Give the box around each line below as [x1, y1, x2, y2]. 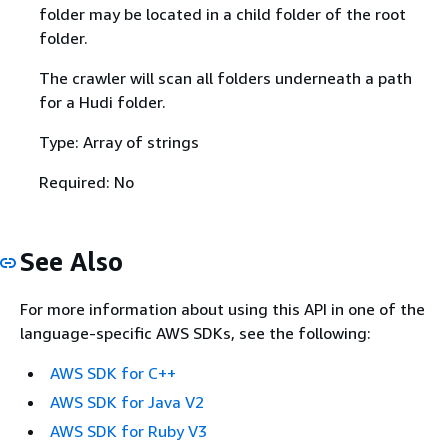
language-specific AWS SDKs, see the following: [20, 322, 371, 343]
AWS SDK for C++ [50, 362, 176, 383]
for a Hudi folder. [38, 92, 166, 112]
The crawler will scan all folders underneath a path [38, 68, 412, 88]
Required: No [38, 172, 134, 192]
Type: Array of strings [38, 132, 199, 152]
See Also [20, 246, 123, 277]
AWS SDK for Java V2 [50, 391, 204, 412]
